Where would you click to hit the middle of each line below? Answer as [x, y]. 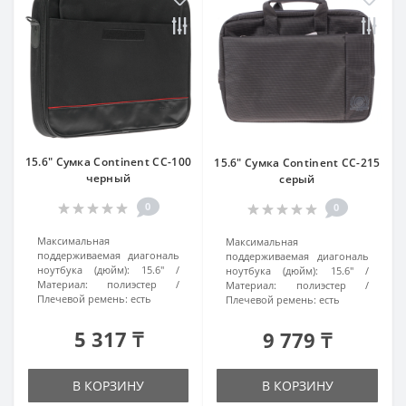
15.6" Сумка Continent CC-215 [297, 163]
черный [108, 178]
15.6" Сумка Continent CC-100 [108, 162]
